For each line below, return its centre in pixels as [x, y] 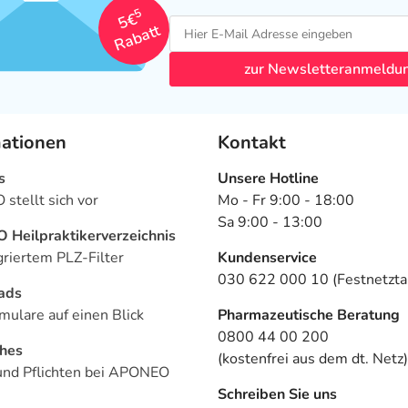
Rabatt [137, 38]
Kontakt [252, 143]
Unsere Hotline [268, 179]
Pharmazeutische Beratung [309, 316]
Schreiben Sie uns [277, 395]
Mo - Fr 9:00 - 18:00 [286, 201]
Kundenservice [267, 258]
